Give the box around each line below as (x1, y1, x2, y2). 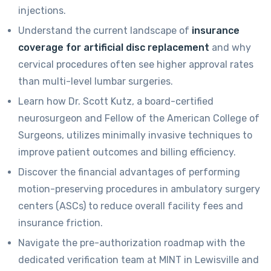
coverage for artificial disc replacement (18, 42, 209, 54)
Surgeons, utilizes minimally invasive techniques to (18, 129, 252, 142)
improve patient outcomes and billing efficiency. (18, 146, 236, 158)
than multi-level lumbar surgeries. (18, 76, 173, 88)
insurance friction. (18, 217, 103, 229)
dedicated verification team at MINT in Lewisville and (18, 254, 259, 266)
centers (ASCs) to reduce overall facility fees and (18, 200, 243, 212)
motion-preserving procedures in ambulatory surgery (18, 183, 260, 195)
